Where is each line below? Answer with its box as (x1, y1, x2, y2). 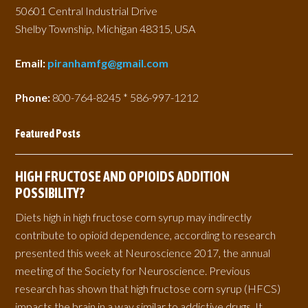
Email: (15, 56, 48, 69)
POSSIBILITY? (15, 185, 85, 201)
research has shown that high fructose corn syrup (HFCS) (15, 282, 281, 295)
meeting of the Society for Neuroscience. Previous (15, 264, 251, 277)
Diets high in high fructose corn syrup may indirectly (15, 210, 252, 223)
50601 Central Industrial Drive (15, 4, 158, 17)
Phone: (15, 91, 53, 104)
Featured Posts (15, 127, 81, 140)
